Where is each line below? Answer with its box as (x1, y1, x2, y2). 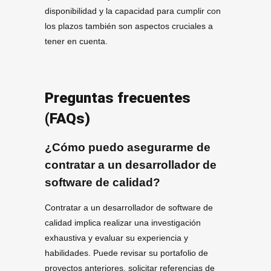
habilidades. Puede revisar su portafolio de (45, 248, 208, 258)
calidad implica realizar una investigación (45, 218, 201, 228)
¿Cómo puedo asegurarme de (45, 140, 211, 154)
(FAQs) (45, 109, 90, 127)
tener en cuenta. (45, 36, 108, 46)
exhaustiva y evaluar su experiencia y (45, 233, 188, 243)
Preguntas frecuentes (45, 89, 191, 106)
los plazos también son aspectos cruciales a (45, 21, 213, 31)
